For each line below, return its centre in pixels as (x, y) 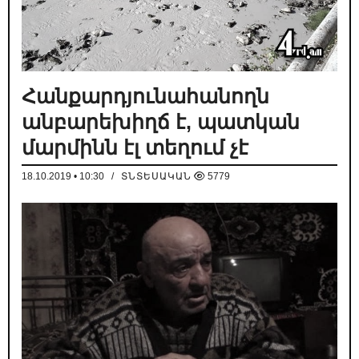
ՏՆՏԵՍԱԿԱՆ (156, 177)
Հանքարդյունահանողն (145, 97)
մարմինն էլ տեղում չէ (135, 148)
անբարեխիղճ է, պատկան (161, 122)
